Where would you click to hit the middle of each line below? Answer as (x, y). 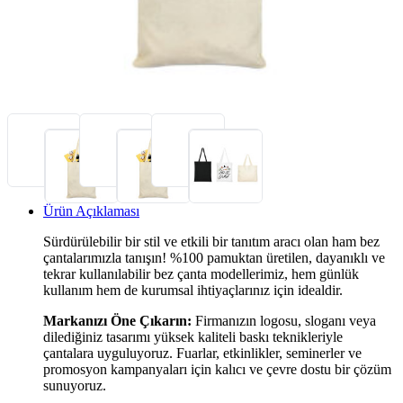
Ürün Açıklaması (91, 210)
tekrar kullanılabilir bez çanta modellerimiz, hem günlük (201, 273)
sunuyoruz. (75, 385)
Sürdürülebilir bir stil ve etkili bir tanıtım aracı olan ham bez (211, 241)
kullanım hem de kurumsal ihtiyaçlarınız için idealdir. (193, 290)
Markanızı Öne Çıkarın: (117, 320)
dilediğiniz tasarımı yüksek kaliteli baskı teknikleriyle (193, 336)
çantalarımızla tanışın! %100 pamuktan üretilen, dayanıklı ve (214, 257)
